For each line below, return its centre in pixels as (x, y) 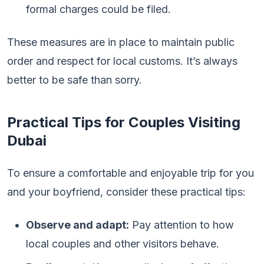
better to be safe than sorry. (75, 80)
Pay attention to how (181, 225)
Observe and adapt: (77, 225)
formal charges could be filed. (98, 9)
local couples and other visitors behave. (123, 244)
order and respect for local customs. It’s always (122, 61)
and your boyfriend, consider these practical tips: (126, 192)
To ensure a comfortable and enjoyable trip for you (131, 173)
